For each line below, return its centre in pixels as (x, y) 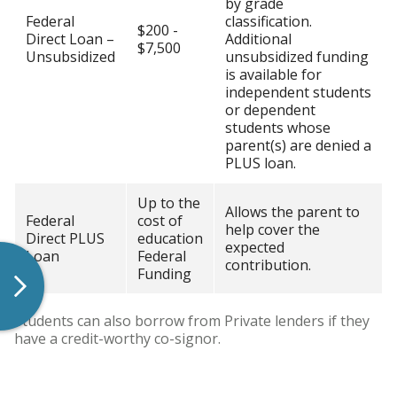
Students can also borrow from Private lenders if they (192, 321)
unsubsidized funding (297, 57)
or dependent (270, 110)
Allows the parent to (292, 212)
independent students (298, 92)
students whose (278, 128)
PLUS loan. (261, 163)
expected (255, 247)
